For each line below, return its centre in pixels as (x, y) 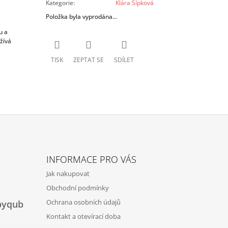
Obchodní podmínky (77, 188)
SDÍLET (124, 60)
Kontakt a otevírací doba (83, 216)
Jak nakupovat (68, 173)
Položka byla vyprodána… (82, 16)
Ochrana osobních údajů (83, 202)
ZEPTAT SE (89, 60)
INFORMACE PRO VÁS (91, 159)
